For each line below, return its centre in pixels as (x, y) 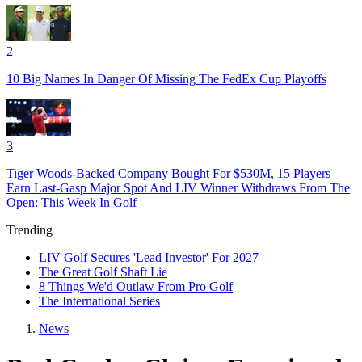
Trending (29, 229)
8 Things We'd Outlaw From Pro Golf (136, 286)
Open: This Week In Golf (72, 202)
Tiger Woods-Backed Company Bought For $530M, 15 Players (168, 173)
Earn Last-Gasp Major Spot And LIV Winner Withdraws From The (178, 187)
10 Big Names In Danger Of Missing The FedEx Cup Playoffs (166, 78)
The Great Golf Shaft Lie (103, 271)
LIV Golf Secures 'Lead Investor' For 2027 (149, 257)
